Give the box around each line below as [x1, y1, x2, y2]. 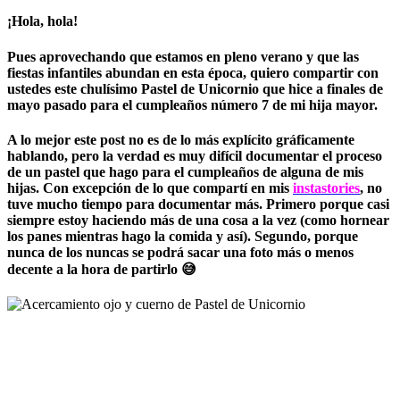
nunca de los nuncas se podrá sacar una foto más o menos [7, 245, 354, 261]
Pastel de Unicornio [141, 80, 259, 96]
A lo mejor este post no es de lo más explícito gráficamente [7, 132, 354, 148]
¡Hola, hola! [7, 13, 78, 29]
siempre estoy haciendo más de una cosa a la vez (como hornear [7, 212, 389, 229]
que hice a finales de [259, 80, 383, 96]
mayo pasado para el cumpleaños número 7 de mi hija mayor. [7, 96, 378, 112]
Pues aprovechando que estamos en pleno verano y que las [7, 48, 359, 64]
